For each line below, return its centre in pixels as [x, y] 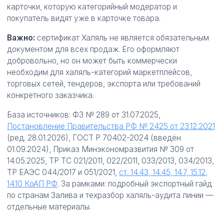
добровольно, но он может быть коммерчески [92, 61]
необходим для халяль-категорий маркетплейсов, [99, 72]
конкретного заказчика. [50, 95]
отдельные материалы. [49, 207]
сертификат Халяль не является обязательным [122, 38]
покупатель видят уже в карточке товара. [84, 18]
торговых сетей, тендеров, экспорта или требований [104, 84]
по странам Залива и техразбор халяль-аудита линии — [110, 195]
